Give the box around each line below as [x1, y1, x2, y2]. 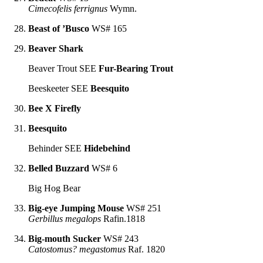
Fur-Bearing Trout [99, 63, 173, 73]
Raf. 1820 [126, 244, 165, 254]
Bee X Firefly [28, 103, 81, 113]
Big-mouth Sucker [28, 233, 101, 244]
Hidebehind [84, 143, 130, 153]
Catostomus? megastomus [28, 244, 126, 254]
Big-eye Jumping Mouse [28, 203, 124, 213]
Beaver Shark [28, 43, 83, 53]
